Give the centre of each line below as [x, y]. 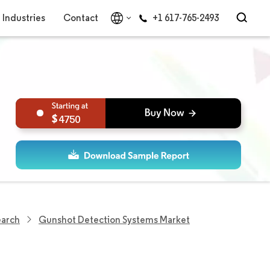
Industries [24, 18]
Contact [80, 18]
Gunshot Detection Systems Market [114, 219]
